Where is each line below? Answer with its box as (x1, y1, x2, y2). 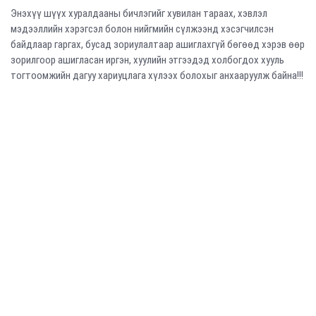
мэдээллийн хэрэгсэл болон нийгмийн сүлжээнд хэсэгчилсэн (11, 23, 274, 36)
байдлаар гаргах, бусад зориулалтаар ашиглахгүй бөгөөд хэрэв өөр (11, 38, 305, 51)
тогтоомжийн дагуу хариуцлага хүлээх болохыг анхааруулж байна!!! (11, 69, 303, 83)
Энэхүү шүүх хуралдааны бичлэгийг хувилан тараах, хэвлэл (11, 7, 267, 20)
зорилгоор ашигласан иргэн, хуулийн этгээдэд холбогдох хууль (11, 54, 284, 67)
